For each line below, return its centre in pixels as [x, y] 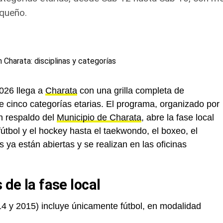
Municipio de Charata [99, 117]
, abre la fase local [178, 117]
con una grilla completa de [131, 91]
